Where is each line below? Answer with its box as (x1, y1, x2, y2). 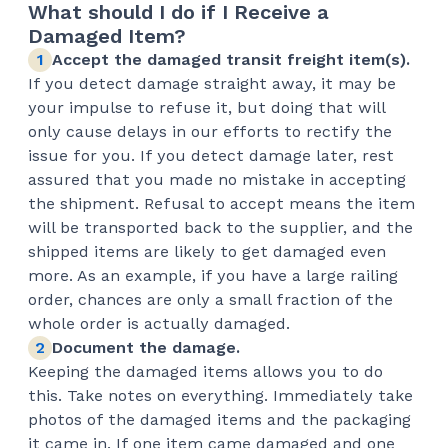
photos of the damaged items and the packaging (28, 409, 411, 429)
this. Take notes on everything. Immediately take (28, 385, 413, 405)
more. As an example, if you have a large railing (28, 265, 398, 285)
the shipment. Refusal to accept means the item (28, 193, 415, 213)
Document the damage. (52, 338, 240, 358)
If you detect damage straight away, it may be (28, 73, 396, 93)
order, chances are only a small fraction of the (28, 289, 393, 309)
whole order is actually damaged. (28, 313, 290, 333)
